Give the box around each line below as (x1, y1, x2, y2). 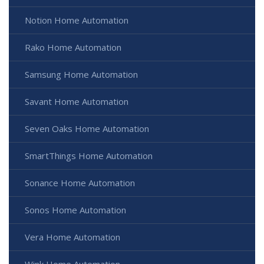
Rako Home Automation (25, 41, 121, 53)
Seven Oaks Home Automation (25, 122, 149, 134)
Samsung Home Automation (25, 68, 138, 80)
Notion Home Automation (25, 14, 128, 26)
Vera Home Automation (25, 230, 120, 243)
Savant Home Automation (25, 95, 128, 107)
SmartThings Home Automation (25, 149, 153, 161)
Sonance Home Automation (25, 176, 135, 189)
